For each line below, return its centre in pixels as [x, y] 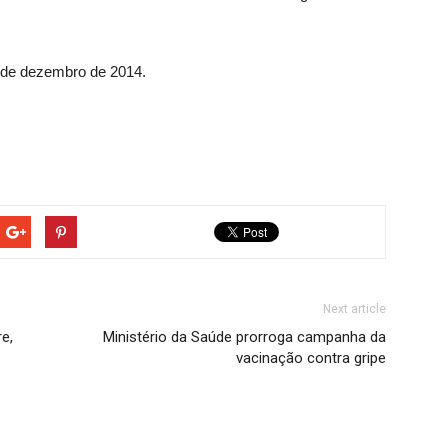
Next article [354, 309]
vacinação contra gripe [311, 358]
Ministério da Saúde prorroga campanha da [244, 337]
